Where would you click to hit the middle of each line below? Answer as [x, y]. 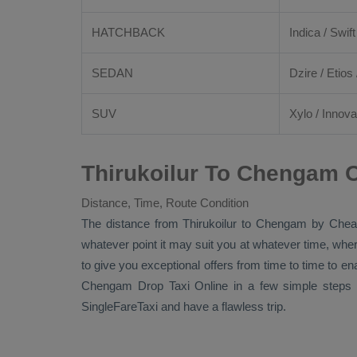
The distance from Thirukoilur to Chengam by [205, 224]
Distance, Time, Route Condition [165, 203]
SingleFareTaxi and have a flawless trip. [184, 306]
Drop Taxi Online [183, 286]
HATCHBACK [128, 32]
